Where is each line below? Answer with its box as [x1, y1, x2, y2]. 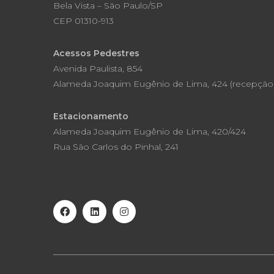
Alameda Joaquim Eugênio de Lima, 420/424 [53, 126, 246, 137]
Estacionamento [53, 111, 128, 122]
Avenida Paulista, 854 [53, 63, 143, 74]
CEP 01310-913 [53, 15, 114, 26]
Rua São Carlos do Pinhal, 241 [53, 141, 179, 152]
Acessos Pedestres [53, 48, 139, 59]
